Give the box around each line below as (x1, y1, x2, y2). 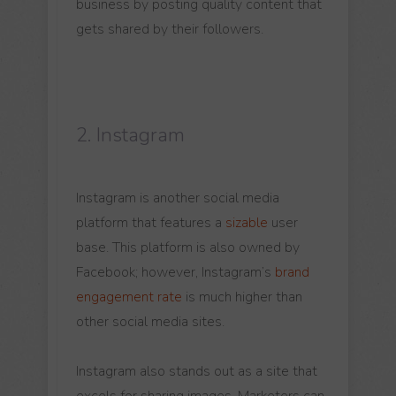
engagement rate (76, 286, 182, 307)
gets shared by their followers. (76, 19, 263, 39)
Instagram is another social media (76, 187, 279, 208)
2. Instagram (76, 121, 185, 148)
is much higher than (182, 286, 302, 307)
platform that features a (76, 212, 225, 232)
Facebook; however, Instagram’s (76, 262, 275, 282)
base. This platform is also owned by (76, 237, 300, 257)
